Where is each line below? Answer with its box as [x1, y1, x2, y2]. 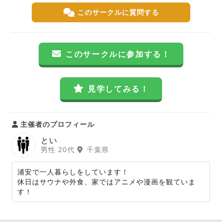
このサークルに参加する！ [65, 49, 170, 59]
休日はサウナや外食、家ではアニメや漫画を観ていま [17, 177, 196, 186]
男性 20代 [41, 145, 77, 154]
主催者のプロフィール [18, 120, 95, 128]
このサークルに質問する [77, 8, 159, 16]
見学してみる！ [88, 84, 149, 94]
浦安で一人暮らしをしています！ [17, 167, 129, 176]
